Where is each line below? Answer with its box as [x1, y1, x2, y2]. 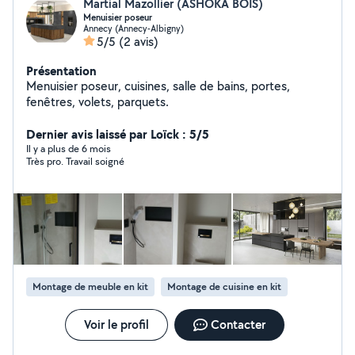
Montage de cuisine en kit [167, 280, 281, 293]
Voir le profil [83, 316, 149, 333]
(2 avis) [119, 33, 158, 50]
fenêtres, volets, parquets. [26, 94, 169, 110]
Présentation [26, 62, 97, 79]
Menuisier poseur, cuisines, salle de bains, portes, [26, 78, 290, 94]
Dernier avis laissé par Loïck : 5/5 [26, 125, 209, 143]
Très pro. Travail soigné [26, 155, 124, 168]
